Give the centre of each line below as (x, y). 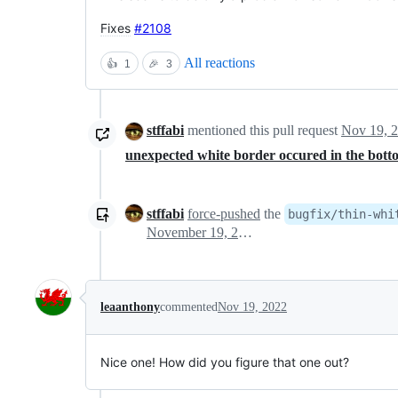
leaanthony (130, 307)
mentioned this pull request (263, 130)
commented (189, 307)
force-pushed (224, 214)
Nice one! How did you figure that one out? (225, 362)
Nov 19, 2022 (252, 307)
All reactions (219, 63)
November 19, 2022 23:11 (245, 233)
